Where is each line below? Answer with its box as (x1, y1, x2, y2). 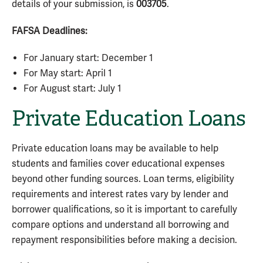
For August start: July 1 (23, 83, 122, 95)
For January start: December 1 (23, 52, 153, 64)
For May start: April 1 (23, 68, 112, 79)
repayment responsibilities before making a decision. (12, 234, 237, 246)
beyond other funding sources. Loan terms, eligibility (12, 173, 234, 185)
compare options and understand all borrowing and (12, 219, 229, 231)
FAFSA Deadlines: (12, 25, 87, 37)
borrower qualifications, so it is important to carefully (12, 204, 237, 215)
